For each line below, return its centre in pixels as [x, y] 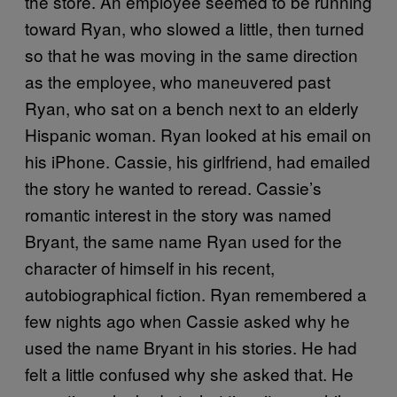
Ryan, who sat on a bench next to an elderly [192, 107]
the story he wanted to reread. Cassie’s [173, 187]
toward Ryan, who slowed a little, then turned [195, 27]
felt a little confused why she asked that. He [189, 373]
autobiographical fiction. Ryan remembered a [196, 293]
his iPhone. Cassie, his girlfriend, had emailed [198, 160]
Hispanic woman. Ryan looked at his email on [198, 134]
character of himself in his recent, [150, 267]
